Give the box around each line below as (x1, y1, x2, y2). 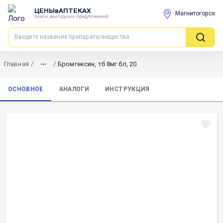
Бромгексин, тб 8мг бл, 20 (58, 60, 137, 68)
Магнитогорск (175, 10, 215, 17)
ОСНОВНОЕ (8, 85, 43, 93)
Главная (4, 60, 29, 68)
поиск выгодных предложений (34, 14, 109, 19)
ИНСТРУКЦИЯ (105, 85, 150, 93)
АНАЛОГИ (59, 85, 90, 93)
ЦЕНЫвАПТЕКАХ (34, 8, 91, 14)
